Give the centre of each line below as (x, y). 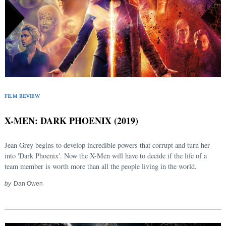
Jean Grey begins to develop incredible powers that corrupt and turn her (107, 145)
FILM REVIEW (22, 96)
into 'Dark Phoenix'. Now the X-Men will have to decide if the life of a (106, 155)
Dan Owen (28, 183)
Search (36, 106)
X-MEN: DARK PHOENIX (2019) (71, 120)
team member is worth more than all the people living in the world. (101, 166)
